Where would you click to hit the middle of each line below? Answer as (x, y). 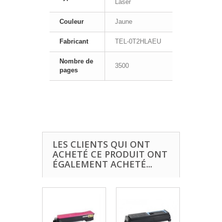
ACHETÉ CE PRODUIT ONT (110, 154)
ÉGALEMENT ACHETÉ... (102, 164)
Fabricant (74, 42)
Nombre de (76, 61)
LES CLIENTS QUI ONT (101, 144)
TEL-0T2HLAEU (138, 42)
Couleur (72, 22)
